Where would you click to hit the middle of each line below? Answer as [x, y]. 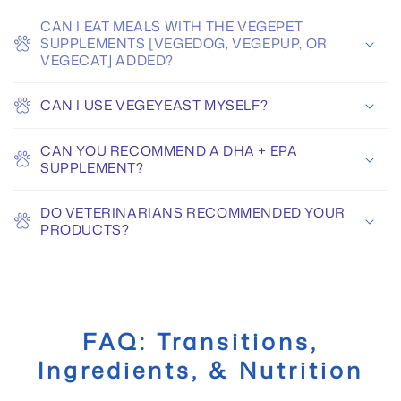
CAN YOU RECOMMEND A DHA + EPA [169, 151]
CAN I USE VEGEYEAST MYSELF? [154, 106]
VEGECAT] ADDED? [107, 61]
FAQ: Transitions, [200, 342]
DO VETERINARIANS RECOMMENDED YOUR [193, 213]
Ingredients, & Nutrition [200, 371]
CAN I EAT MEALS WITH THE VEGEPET [172, 27]
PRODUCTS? [85, 230]
